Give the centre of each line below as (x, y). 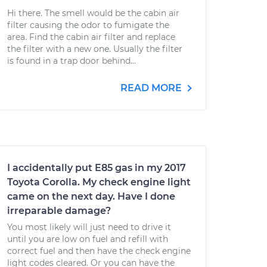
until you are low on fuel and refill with (88, 239)
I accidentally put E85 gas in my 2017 (97, 168)
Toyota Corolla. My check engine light (99, 182)
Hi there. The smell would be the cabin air (93, 13)
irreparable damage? (59, 211)
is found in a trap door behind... (72, 61)
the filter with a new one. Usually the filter (95, 49)
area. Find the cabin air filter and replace (91, 37)
